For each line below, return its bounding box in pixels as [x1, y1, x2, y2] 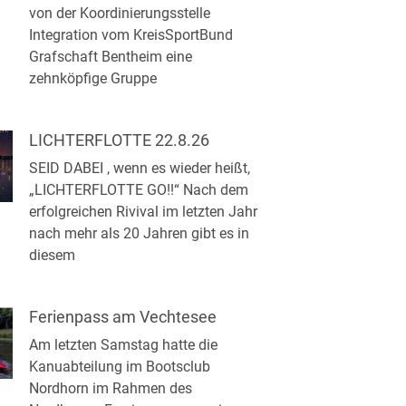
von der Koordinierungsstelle [29, 5, 210, 22]
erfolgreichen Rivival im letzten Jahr [29, 203, 257, 220]
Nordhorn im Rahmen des [29, 380, 192, 397]
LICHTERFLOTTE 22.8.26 [29, 130, 209, 150]
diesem [29, 246, 75, 264]
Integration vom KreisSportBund [29, 26, 233, 43]
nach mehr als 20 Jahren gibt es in [29, 225, 249, 242]
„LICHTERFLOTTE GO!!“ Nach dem [29, 181, 248, 198]
